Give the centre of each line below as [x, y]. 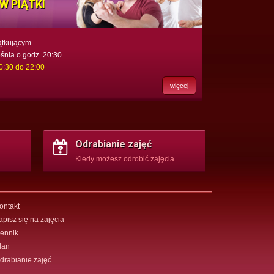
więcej [179, 85]
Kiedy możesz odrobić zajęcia [124, 159]
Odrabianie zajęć [113, 144]
